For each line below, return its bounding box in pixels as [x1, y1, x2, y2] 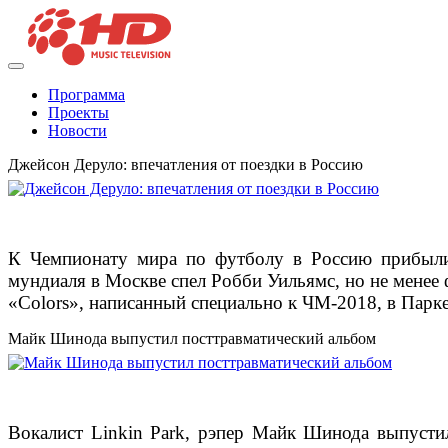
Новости [48, 122, 107, 140]
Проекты [48, 104, 109, 122]
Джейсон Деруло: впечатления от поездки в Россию [8, 156, 363, 174]
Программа [48, 86, 125, 104]
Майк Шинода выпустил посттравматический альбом [8, 330, 376, 348]
